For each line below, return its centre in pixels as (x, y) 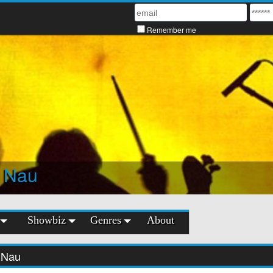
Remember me (172, 30)
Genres (106, 220)
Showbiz (47, 220)
